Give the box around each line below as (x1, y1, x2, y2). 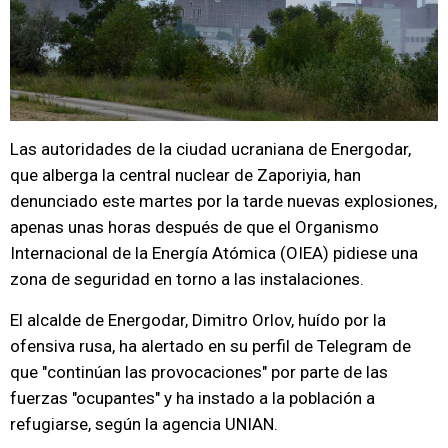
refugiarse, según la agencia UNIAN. (10, 414, 278, 434)
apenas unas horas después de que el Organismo (10, 217, 379, 237)
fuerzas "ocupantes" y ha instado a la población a (10, 388, 375, 408)
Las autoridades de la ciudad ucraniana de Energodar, (10, 139, 411, 159)
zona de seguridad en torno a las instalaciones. (10, 269, 364, 289)
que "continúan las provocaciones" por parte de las (10, 362, 388, 382)
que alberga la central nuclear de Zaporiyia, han (10, 165, 361, 185)
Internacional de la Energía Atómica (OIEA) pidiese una (10, 243, 418, 263)
